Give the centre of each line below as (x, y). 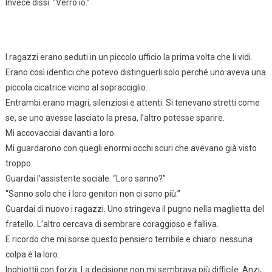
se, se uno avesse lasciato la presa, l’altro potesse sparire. (115, 117)
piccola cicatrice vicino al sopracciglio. (76, 87)
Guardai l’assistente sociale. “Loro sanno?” (85, 178)
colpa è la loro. (32, 254)
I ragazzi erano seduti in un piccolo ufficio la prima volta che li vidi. (129, 57)
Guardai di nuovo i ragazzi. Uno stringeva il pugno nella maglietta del (134, 209)
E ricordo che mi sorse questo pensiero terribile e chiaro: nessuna (129, 239)
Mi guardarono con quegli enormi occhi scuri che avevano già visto (131, 148)
